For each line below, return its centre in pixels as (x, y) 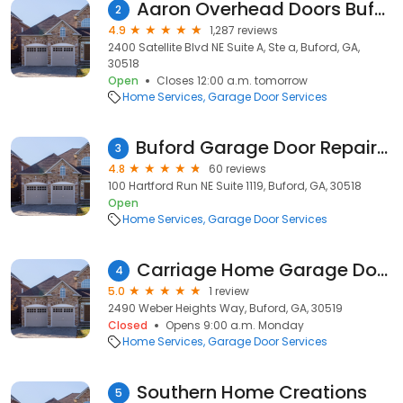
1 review (229, 291)
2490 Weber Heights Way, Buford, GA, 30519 (225, 308)
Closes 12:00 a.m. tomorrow (232, 81)
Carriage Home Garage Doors (382, 270)
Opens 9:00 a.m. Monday (235, 325)
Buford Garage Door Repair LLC (383, 148)
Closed (128, 325)
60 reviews (237, 169)
